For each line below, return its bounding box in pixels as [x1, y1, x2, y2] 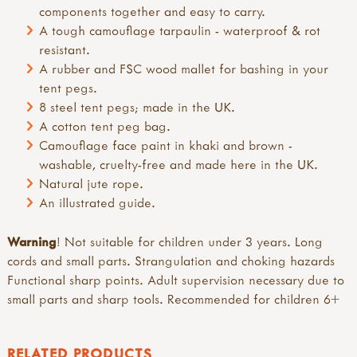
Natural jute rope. [39, 175, 144, 192]
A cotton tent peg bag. [39, 118, 171, 135]
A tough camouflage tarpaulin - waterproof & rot [39, 22, 321, 39]
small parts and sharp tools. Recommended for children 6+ [7, 290, 339, 307]
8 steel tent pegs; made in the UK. [39, 99, 236, 116]
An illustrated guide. [39, 194, 156, 211]
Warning [7, 233, 57, 249]
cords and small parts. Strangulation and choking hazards [7, 252, 335, 269]
